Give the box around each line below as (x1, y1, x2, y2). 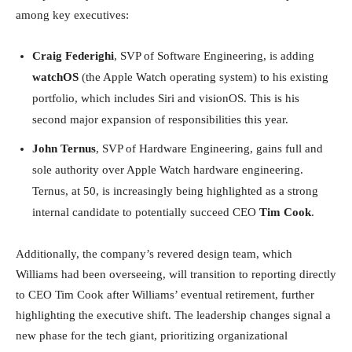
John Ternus (32, 141, 96, 155)
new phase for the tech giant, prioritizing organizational (16, 328, 288, 342)
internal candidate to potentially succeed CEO (32, 205, 259, 218)
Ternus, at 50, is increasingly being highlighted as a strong (32, 184, 318, 197)
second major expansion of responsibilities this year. (32, 112, 288, 126)
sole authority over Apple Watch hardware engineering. (32, 163, 303, 176)
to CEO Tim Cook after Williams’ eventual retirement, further (16, 288, 314, 301)
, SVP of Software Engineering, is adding (114, 49, 314, 62)
